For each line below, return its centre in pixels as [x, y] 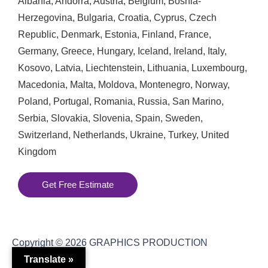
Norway [211, 84]
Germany [37, 51]
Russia [153, 101]
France [194, 34]
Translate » [49, 259]
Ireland [188, 51]
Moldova [116, 84]
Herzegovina [45, 17]
